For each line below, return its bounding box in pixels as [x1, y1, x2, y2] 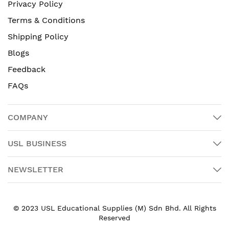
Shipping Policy [8, 32, 68, 42]
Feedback [8, 64, 45, 75]
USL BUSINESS [8, 139, 66, 149]
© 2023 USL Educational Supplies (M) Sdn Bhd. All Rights [13, 204, 216, 213]
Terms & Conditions [8, 15, 85, 26]
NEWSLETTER [8, 165, 63, 175]
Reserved [99, 214, 130, 222]
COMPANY [8, 112, 48, 123]
